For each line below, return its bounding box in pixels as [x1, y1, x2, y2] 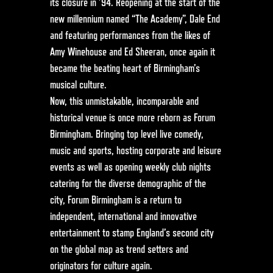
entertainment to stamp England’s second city [49, 227, 214, 239]
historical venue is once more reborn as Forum [49, 112, 215, 124]
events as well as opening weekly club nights [49, 161, 211, 173]
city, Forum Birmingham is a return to [49, 194, 182, 206]
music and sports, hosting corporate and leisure [49, 145, 221, 157]
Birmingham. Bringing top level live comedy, [49, 129, 204, 140]
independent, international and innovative [49, 211, 197, 222]
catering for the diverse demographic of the [49, 178, 206, 190]
